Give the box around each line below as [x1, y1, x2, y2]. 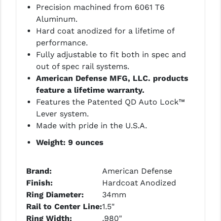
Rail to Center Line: [26, 202, 102, 212]
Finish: [26, 178, 53, 188]
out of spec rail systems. [36, 62, 129, 72]
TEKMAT [7, 58, 37, 68]
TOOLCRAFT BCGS [7, 97, 70, 107]
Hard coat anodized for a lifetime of [36, 26, 174, 36]
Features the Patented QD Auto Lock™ [36, 97, 185, 107]
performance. [36, 38, 88, 48]
